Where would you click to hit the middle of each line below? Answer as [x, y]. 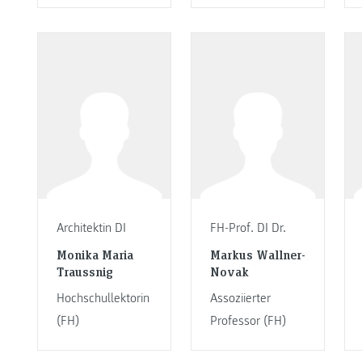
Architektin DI [91, 228]
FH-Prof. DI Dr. [248, 228]
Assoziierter [240, 298]
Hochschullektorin [103, 298]
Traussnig [84, 271]
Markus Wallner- [257, 254]
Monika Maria [95, 254]
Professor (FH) [248, 320]
